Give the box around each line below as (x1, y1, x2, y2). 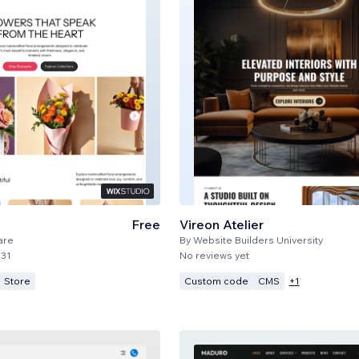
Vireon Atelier (179, 216, 264, 232)
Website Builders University (192, 233, 323, 246)
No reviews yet (179, 248, 249, 261)
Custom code (184, 274, 248, 287)
